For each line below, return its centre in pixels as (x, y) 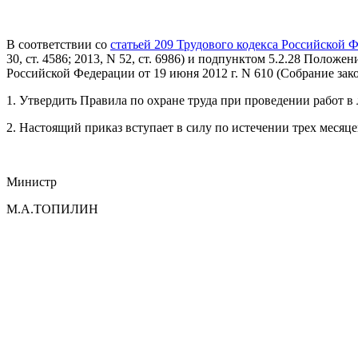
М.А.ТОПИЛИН (52, 209)
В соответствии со (58, 44)
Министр (32, 181)
